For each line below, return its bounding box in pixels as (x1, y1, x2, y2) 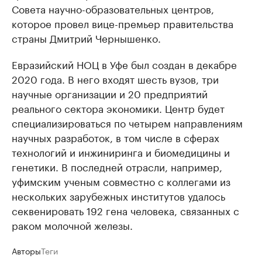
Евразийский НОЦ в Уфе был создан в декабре (12, 56, 237, 72)
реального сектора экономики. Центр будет (12, 100, 225, 116)
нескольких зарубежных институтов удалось (12, 188, 225, 204)
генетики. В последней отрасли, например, (12, 158, 222, 174)
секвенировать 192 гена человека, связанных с (12, 202, 239, 218)
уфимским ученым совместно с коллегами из (12, 173, 230, 189)
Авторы (12, 244, 41, 257)
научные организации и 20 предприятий (12, 85, 208, 101)
